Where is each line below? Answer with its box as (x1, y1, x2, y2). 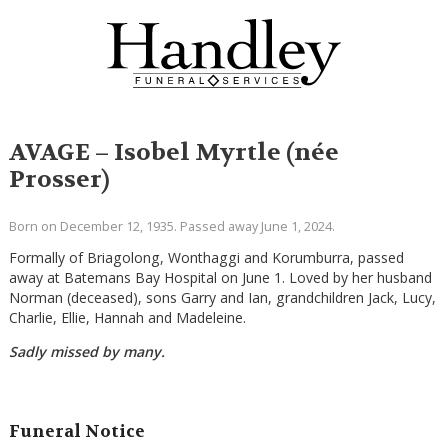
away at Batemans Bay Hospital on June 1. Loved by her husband (8, 267, 432, 287)
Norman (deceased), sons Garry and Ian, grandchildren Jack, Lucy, (8, 287, 436, 307)
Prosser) (8, 164, 110, 196)
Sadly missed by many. (8, 341, 165, 361)
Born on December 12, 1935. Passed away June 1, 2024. (8, 217, 335, 236)
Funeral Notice (8, 421, 145, 443)
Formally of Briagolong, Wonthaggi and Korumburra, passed (8, 247, 404, 267)
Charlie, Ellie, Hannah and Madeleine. (8, 307, 246, 327)
